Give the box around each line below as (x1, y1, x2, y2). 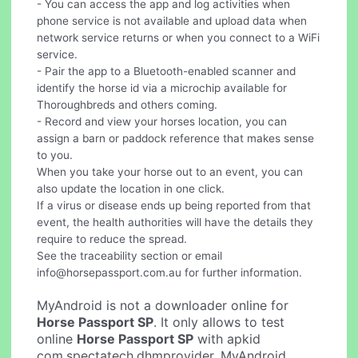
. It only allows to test (153, 313, 285, 330)
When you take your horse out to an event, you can (37, 165, 304, 178)
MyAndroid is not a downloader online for (37, 296, 289, 313)
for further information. (181, 265, 303, 279)
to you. (37, 148, 74, 161)
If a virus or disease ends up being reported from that (37, 198, 312, 212)
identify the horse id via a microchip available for (37, 81, 288, 94)
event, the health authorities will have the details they (37, 215, 314, 229)
